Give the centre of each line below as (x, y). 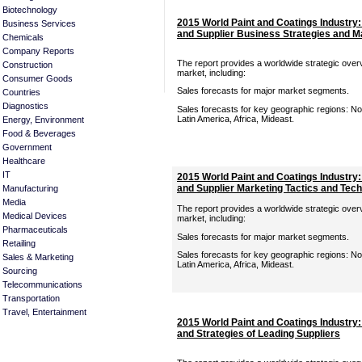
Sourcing (20, 271)
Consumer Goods (38, 78)
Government (27, 147)
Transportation (31, 298)
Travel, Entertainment (44, 312)
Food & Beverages (39, 133)
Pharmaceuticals (35, 229)
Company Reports (38, 51)
